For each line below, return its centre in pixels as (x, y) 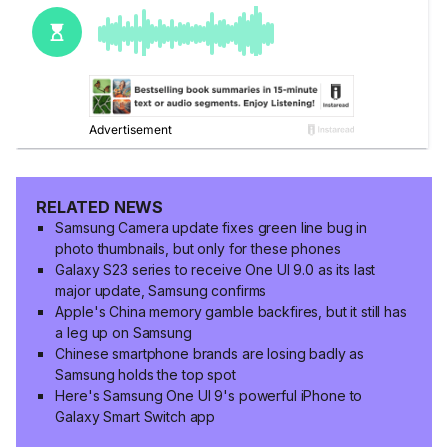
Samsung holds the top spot (145, 374)
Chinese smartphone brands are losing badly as (210, 353)
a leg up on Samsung (123, 332)
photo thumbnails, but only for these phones (198, 248)
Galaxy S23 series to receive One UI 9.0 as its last (215, 269)
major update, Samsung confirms (161, 290)
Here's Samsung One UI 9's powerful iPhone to (209, 395)
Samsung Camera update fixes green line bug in (211, 227)
